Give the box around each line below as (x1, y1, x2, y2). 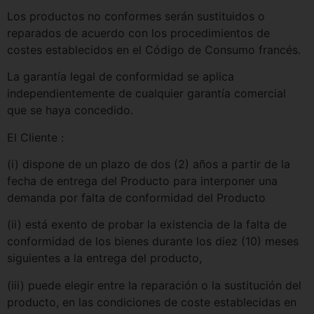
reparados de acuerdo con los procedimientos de (7, 25, 270, 40)
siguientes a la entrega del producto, (7, 251, 202, 266)
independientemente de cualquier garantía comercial (7, 86, 286, 101)
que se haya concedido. (7, 103, 133, 118)
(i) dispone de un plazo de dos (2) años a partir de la (7, 157, 290, 172)
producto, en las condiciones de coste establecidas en (7, 294, 296, 309)
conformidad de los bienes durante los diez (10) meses (7, 234, 299, 249)
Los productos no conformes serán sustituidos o (7, 8, 265, 23)
